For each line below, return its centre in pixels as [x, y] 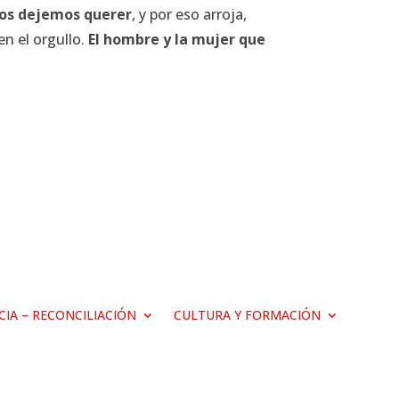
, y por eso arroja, [190, 15]
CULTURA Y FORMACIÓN [247, 314]
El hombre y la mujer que [177, 40]
